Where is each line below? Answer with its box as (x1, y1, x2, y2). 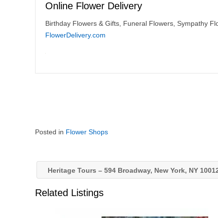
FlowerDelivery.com (45, 31, 106, 39)
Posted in (35, 128, 66, 136)
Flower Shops (66, 128, 108, 136)
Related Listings (35, 187, 104, 198)
